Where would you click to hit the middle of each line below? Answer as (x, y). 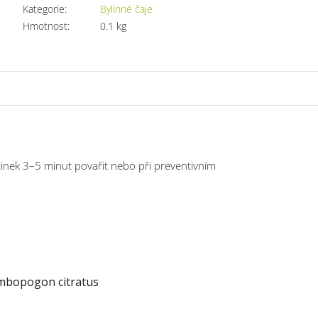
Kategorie (43, 9)
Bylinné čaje (126, 9)
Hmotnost (45, 26)
